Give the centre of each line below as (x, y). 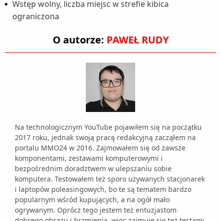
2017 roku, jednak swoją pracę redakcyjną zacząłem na (105, 137)
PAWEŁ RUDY (137, 39)
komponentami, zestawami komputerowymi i (89, 158)
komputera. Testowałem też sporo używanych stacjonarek (110, 179)
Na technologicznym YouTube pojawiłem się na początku (108, 127)
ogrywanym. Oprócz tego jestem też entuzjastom (96, 210)
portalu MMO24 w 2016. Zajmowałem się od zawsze (100, 147)
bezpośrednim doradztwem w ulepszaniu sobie (93, 168)
